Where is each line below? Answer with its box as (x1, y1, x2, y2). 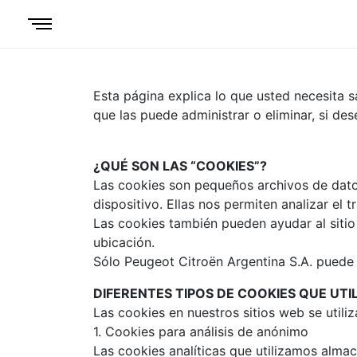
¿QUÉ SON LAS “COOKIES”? (93, 158, 267, 174)
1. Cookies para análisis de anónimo (93, 324, 308, 339)
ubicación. (93, 234, 155, 250)
